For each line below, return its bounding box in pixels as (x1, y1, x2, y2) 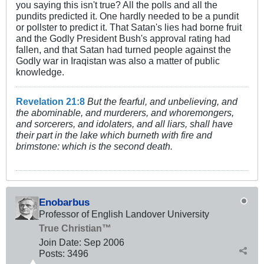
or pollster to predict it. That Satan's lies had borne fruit (16, 22, 242, 33)
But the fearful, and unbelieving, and (87, 96, 237, 107)
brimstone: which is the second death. (16, 141, 173, 152)
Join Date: (39, 237, 81, 248)
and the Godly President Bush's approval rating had (16, 33, 230, 44)
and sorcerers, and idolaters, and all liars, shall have (16, 118, 233, 130)
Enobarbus (39, 196, 90, 209)
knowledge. (16, 67, 64, 78)
